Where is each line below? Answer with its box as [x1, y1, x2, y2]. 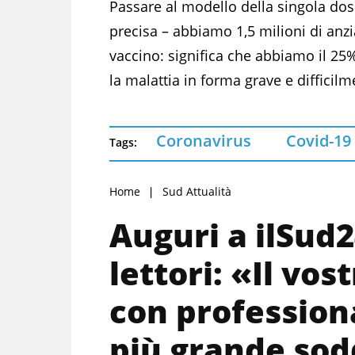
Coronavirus [156, 129, 251, 151]
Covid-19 [286, 129, 351, 151]
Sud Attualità [162, 183, 231, 199]
